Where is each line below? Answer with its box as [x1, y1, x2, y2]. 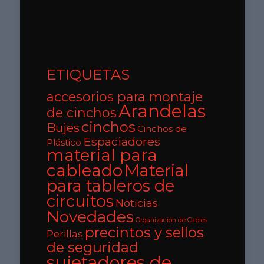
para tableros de [46, 176, 174, 196]
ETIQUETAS [46, 65, 130, 83]
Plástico [46, 136, 81, 148]
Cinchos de [137, 123, 187, 134]
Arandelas [118, 100, 206, 121]
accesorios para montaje [46, 88, 203, 104]
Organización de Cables [135, 216, 207, 224]
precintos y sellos [84, 223, 204, 241]
